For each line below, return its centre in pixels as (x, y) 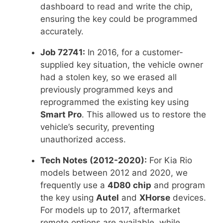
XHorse (155, 197)
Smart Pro (61, 114)
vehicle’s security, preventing (97, 127)
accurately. (62, 31)
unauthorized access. (83, 139)
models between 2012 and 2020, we (114, 172)
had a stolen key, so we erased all (109, 77)
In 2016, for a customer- (134, 52)
